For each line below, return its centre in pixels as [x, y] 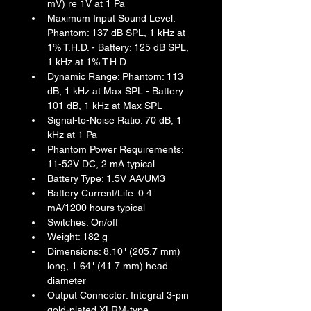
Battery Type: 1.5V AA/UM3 [106, 179]
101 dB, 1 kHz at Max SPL [105, 106]
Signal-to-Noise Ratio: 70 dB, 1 [116, 120]
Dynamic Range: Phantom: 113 [117, 77]
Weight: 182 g [77, 237]
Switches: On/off [83, 222]
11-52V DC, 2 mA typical [101, 164]
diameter [67, 281]
